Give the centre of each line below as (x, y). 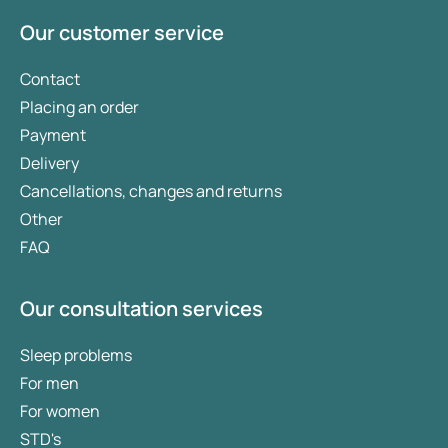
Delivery (49, 163)
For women (60, 411)
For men (49, 383)
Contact (50, 79)
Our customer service (122, 33)
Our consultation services (141, 309)
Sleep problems (76, 355)
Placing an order (79, 107)
